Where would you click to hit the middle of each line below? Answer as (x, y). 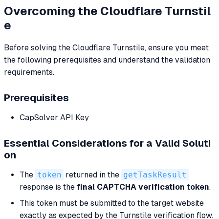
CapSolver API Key (54, 118)
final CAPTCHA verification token (143, 187)
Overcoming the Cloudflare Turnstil (107, 11)
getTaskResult (155, 175)
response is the (48, 187)
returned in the (92, 175)
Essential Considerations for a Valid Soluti (107, 143)
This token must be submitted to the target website (112, 203)
